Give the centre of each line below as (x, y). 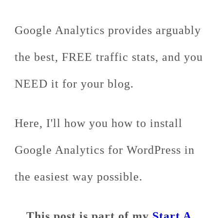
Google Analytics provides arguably (108, 30)
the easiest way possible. (79, 177)
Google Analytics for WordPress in (105, 150)
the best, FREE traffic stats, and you (109, 57)
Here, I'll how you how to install (99, 123)
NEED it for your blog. (74, 84)
